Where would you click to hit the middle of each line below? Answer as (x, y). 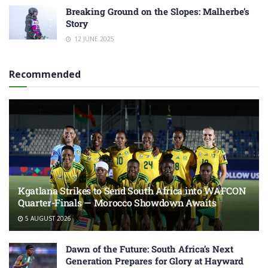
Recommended (45, 74)
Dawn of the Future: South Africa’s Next (150, 249)
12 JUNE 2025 (93, 39)
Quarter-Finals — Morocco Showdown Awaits (117, 203)
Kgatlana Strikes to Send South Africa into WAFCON (132, 191)
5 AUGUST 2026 (47, 219)
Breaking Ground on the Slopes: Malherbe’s (158, 12)
